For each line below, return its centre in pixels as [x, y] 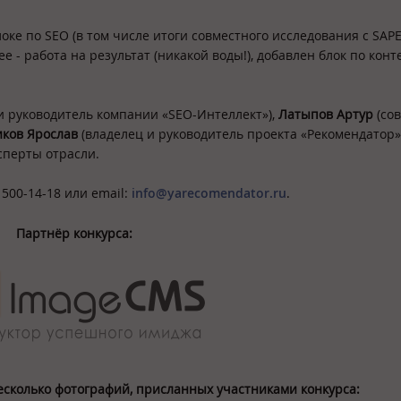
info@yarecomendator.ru [209, 193]
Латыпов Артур [326, 114]
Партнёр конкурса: [74, 233]
